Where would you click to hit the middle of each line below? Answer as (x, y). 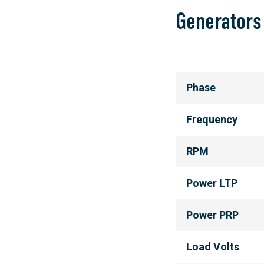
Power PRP (213, 215)
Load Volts (213, 247)
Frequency (212, 119)
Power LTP (212, 183)
